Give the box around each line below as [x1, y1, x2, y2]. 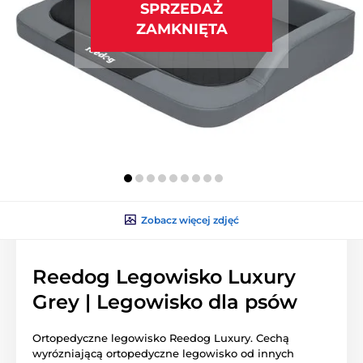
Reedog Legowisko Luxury [32, 264, 296, 288]
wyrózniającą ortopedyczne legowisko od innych [32, 346, 294, 360]
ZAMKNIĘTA [135, 19, 228, 38]
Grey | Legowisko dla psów [32, 289, 297, 314]
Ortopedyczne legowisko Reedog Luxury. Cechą [32, 331, 289, 344]
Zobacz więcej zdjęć [140, 213, 239, 226]
